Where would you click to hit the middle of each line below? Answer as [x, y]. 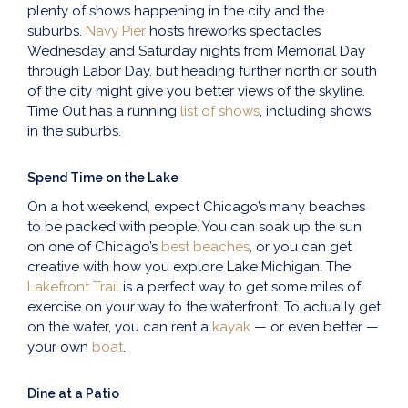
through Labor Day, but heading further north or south [202, 71]
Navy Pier [117, 31]
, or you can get [301, 247]
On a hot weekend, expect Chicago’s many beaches [196, 207]
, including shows [315, 112]
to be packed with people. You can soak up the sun [194, 227]
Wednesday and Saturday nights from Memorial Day [196, 51]
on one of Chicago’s [94, 247]
